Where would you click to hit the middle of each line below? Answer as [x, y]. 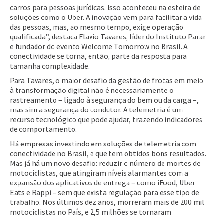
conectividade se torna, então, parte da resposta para [98, 56]
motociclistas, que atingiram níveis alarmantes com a [99, 173]
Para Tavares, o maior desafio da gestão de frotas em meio [107, 80]
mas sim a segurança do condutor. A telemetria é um [96, 109]
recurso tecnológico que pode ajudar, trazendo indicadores [106, 119]
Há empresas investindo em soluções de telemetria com [103, 143]
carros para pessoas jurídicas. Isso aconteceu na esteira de [105, 7]
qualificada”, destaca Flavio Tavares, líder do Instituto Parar [108, 36]
